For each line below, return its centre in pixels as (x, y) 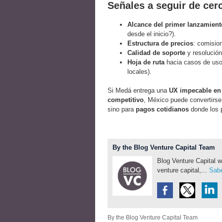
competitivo (126, 100)
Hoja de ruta (146, 62)
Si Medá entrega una (138, 91)
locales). (139, 72)
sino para (122, 110)
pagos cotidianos (162, 110)
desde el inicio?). (152, 34)
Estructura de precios (160, 44)
